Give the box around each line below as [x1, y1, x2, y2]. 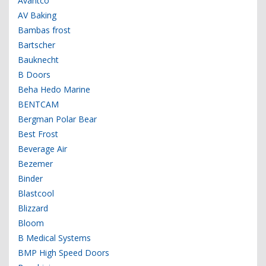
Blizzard [18, 202, 48, 214]
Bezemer [18, 158, 53, 170]
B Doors [18, 69, 50, 81]
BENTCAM [18, 99, 59, 110]
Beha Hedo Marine [18, 84, 90, 96]
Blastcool [18, 188, 54, 199]
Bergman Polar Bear [18, 113, 97, 125]
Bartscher [18, 39, 55, 51]
